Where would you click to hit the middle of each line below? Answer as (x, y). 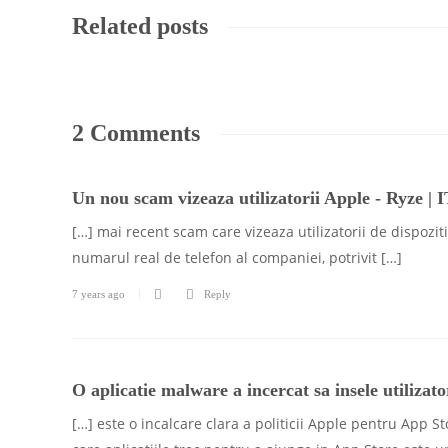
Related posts (140, 26)
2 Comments (136, 133)
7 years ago (98, 294)
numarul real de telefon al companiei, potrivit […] (237, 257)
